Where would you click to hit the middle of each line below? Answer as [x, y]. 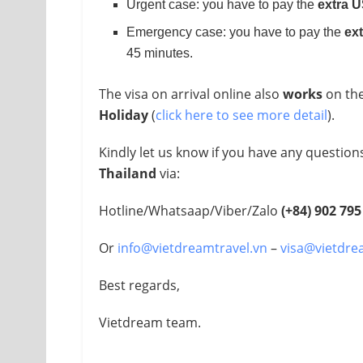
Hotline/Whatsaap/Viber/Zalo [190, 210]
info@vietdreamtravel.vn [192, 248]
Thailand [128, 173]
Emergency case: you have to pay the [236, 32]
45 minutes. [160, 53]
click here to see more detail [241, 115]
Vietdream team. [150, 322]
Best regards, [139, 285]
